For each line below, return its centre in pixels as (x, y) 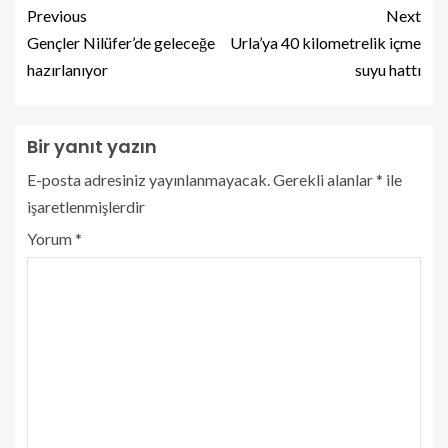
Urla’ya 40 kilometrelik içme (325, 42)
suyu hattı (388, 69)
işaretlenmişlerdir (86, 206)
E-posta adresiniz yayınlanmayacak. (148, 179)
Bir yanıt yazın (92, 146)
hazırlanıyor (67, 69)
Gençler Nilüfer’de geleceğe (121, 42)
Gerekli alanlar (324, 179)
